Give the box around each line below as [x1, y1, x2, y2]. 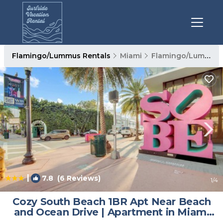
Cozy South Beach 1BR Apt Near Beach [12, 196, 211, 208]
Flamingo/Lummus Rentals [12, 51, 112, 60]
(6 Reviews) [53, 174, 101, 183]
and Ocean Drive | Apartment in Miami [13, 206, 210, 218]
